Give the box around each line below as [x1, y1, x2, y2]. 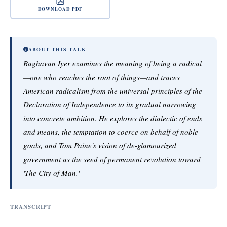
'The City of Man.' [23, 168, 80, 178]
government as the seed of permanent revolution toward [23, 154, 201, 165]
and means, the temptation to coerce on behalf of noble [23, 127, 198, 137]
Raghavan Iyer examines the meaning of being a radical [23, 58, 202, 69]
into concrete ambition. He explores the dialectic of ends [23, 113, 202, 124]
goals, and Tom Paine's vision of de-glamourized [23, 140, 176, 151]
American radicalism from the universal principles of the [23, 86, 202, 96]
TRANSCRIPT [10, 203, 51, 211]
